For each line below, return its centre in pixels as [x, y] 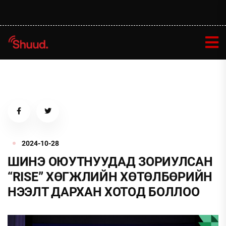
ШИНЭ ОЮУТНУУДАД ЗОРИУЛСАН [110, 161]
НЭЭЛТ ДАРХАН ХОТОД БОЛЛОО [104, 192]
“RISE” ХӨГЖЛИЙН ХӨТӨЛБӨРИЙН [110, 177]
